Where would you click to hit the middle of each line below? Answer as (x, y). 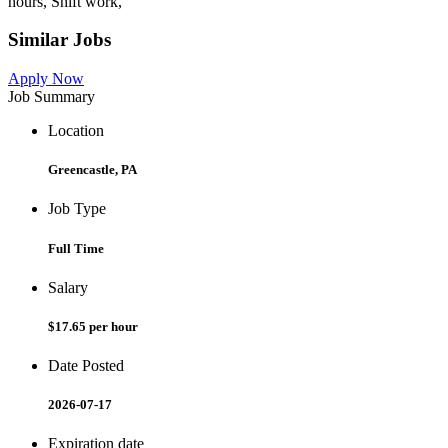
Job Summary (51, 97)
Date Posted (86, 366)
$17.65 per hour (93, 326)
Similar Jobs (59, 40)
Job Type (77, 209)
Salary (68, 287)
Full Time (76, 248)
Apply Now (46, 79)
